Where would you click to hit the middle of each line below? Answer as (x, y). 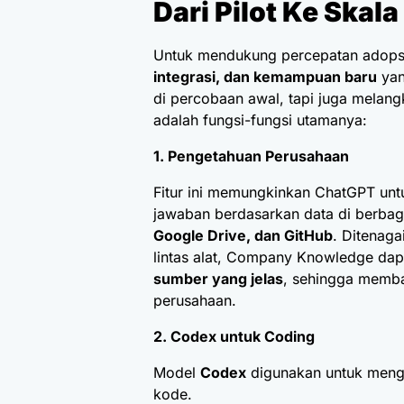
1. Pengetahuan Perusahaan (251, 156)
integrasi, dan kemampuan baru (265, 77)
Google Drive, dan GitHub (243, 236)
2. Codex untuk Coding (234, 337)
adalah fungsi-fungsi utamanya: (260, 120)
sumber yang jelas (218, 279)
